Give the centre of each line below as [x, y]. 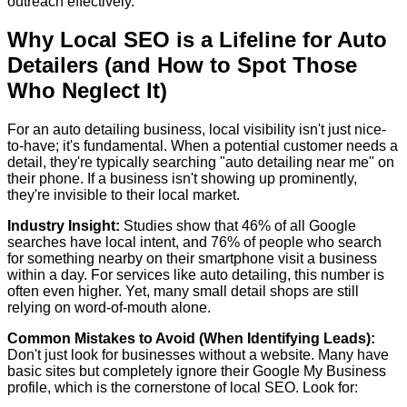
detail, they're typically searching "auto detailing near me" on [201, 163]
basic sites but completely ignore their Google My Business [197, 372]
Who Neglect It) [87, 91]
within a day [45, 275]
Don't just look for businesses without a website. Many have [198, 355]
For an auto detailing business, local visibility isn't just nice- [197, 130]
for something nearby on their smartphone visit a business [192, 259]
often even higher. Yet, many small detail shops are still [183, 292]
